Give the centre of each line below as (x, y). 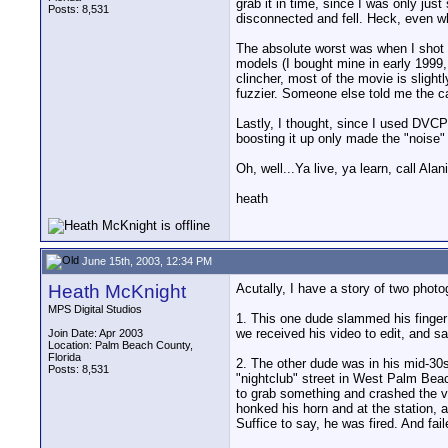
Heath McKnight (117, 291)
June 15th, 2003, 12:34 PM (145, 260)
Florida (64, 357)
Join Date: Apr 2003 (95, 333)
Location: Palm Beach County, (120, 345)
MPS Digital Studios (95, 309)
